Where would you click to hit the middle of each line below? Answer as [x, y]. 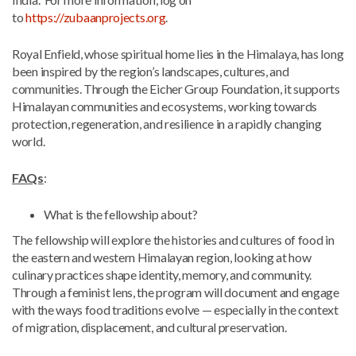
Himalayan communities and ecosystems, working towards [165, 106]
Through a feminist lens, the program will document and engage [176, 292]
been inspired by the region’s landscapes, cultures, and [151, 71]
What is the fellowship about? [121, 214]
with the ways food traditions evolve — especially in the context [175, 310]
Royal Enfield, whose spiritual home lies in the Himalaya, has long [178, 54]
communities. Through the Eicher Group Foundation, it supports [176, 89]
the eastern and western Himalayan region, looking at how [162, 257]
